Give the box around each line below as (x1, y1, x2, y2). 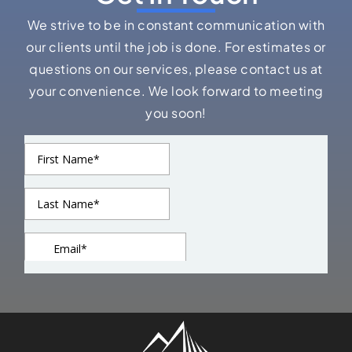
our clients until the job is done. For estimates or (26, 38, 326, 55)
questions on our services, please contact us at (29, 60, 323, 77)
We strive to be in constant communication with (27, 16, 325, 33)
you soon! (145, 104, 207, 121)
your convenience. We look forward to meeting (28, 82, 324, 99)
